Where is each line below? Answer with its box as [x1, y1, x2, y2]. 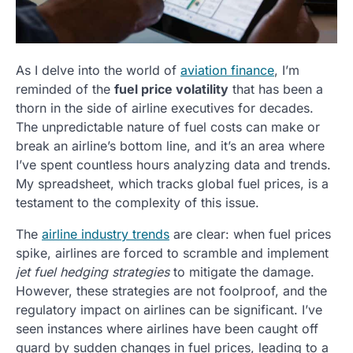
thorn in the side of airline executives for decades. [16, 100, 314, 117]
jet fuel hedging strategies [16, 264, 169, 281]
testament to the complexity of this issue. [16, 195, 259, 211]
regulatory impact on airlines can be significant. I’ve [16, 302, 322, 318]
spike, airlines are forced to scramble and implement [16, 245, 329, 262]
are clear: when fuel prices [169, 226, 331, 243]
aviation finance [180, 62, 274, 79]
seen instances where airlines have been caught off [16, 321, 318, 337]
